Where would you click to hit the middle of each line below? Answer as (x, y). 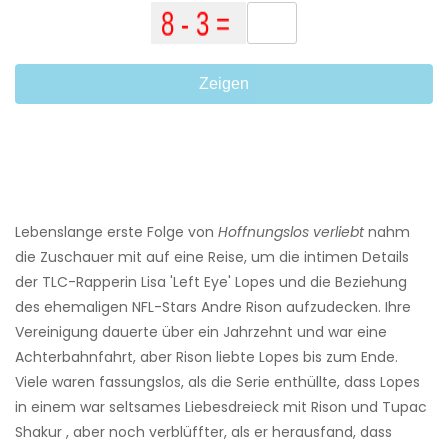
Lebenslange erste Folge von (116, 232)
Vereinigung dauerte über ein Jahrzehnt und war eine (201, 332)
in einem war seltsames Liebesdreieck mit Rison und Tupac (221, 407)
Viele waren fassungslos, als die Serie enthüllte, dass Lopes (217, 382)
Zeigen (224, 84)
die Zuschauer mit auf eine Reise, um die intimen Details (212, 257)
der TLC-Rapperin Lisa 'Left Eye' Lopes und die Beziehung (211, 282)
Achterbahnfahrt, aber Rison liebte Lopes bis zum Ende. (206, 357)
